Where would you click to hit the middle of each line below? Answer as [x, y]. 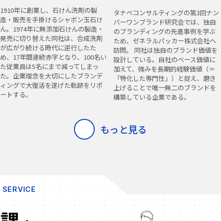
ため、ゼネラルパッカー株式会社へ [165, 40]
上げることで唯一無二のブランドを [165, 87]
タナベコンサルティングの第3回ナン [166, 12]
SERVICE [19, 189]
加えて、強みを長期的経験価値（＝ [164, 69]
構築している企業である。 [152, 97]
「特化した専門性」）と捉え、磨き [165, 78]
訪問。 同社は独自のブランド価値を [165, 50]
